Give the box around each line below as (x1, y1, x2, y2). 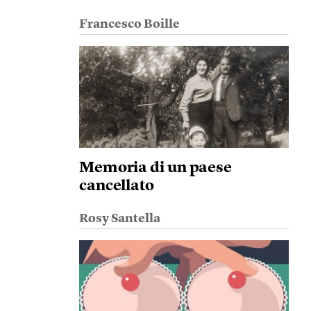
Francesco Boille (78, 18, 180, 31)
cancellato (78, 178, 154, 194)
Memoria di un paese (78, 160, 233, 176)
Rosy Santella (78, 212, 160, 225)
